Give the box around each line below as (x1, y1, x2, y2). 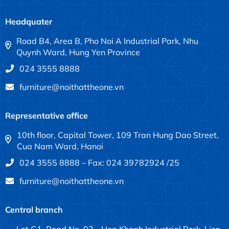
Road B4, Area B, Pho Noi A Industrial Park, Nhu (16, 36, 199, 47)
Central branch (5, 204, 63, 215)
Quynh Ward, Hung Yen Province (16, 47, 141, 58)
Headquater (5, 16, 52, 27)
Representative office (5, 110, 88, 121)
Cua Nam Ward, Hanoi (16, 141, 103, 152)
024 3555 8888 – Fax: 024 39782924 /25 (19, 157, 179, 168)
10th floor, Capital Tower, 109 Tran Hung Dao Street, (16, 130, 219, 141)
